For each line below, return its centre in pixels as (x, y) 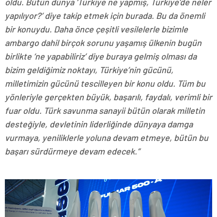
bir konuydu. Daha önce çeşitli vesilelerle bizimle (96, 29)
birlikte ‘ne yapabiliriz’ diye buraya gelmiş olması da (101, 56)
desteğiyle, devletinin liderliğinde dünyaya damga (99, 124)
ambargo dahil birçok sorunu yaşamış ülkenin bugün (103, 42)
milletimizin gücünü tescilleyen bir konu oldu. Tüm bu (105, 83)
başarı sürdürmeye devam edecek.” (72, 151)
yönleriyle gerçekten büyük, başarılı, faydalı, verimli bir (108, 97)
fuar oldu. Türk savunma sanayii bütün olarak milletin (105, 110)
